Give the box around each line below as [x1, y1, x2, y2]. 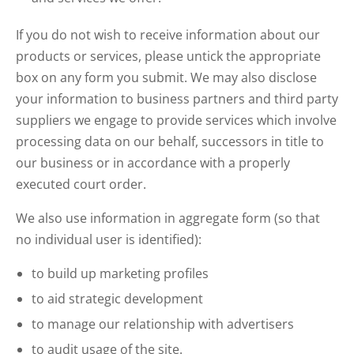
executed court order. [16, 175, 146, 193]
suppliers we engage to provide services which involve [16, 111, 337, 129]
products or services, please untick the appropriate [16, 47, 321, 65]
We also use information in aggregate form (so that [16, 209, 320, 227]
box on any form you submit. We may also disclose [16, 69, 317, 86]
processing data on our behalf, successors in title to [16, 133, 324, 150]
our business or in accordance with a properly [16, 154, 290, 171]
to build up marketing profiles [32, 265, 209, 282]
